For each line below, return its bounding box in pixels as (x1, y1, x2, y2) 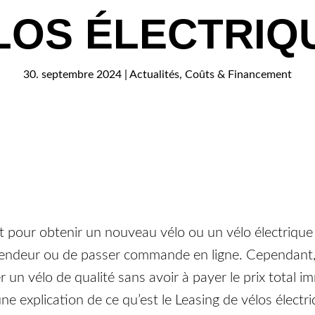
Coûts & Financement (185, 69, 292, 81)
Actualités (129, 69, 179, 81)
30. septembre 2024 (23, 69, 122, 81)
